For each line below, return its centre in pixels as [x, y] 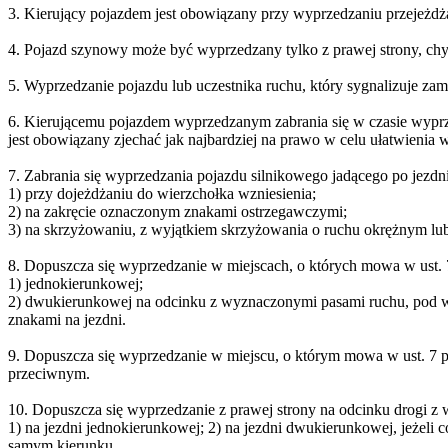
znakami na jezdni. [67, 319]
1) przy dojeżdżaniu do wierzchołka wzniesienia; [162, 193]
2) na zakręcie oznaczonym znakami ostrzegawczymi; [177, 211]
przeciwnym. [49, 373]
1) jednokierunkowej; [75, 283]
